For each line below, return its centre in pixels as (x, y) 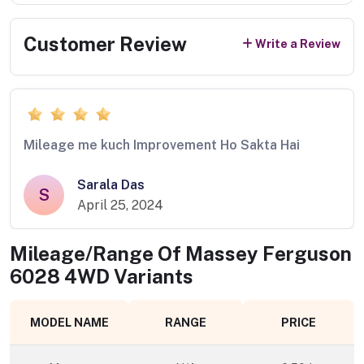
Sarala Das (111, 185)
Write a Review (298, 44)
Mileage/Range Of (97, 254)
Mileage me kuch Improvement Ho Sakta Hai (162, 145)
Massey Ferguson (269, 254)
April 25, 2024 (120, 206)
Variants (152, 277)
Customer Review (105, 43)
